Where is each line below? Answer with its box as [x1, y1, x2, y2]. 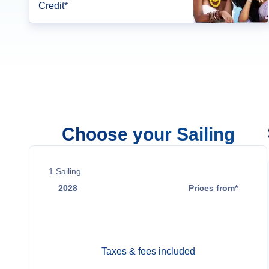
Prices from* [189, 183, 238, 193]
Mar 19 [58, 208, 88, 218]
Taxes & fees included [101, 246, 195, 256]
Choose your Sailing [61, 124, 235, 144]
